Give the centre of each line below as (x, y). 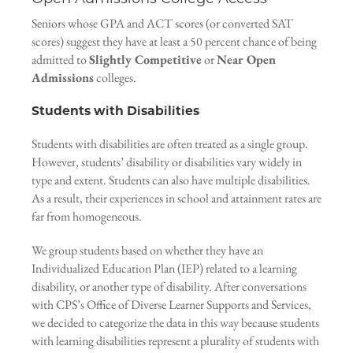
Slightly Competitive (145, 60)
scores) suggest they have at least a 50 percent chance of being (174, 42)
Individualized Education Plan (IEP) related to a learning (164, 269)
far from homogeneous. (87, 217)
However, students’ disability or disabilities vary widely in (167, 162)
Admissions (63, 78)
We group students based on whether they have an (147, 251)
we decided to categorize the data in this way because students (175, 323)
